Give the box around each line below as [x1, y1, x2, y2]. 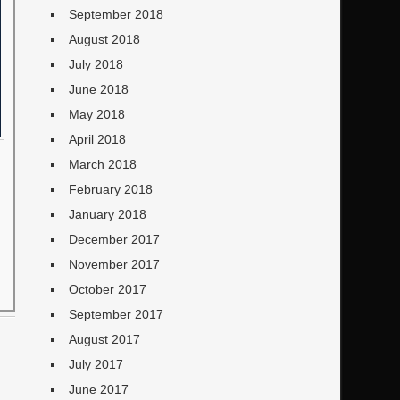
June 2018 [68, 82, 129, 96]
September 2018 [68, 7, 163, 21]
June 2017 [68, 382, 129, 396]
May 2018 [68, 107, 125, 121]
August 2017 [68, 332, 140, 346]
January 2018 [68, 207, 146, 221]
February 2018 [68, 182, 153, 196]
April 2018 [68, 132, 126, 146]
